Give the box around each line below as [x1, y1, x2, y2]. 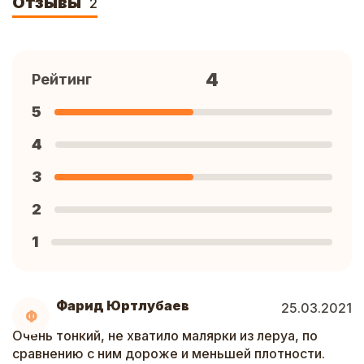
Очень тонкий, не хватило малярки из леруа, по [12, 327, 318, 344]
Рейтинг [32, 71, 92, 88]
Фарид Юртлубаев [56, 297, 189, 314]
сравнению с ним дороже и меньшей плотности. [12, 345, 325, 362]
